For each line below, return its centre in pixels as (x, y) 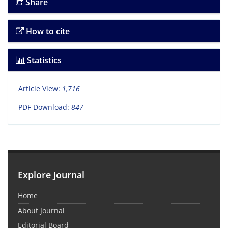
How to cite (47, 31)
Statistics (43, 60)
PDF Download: (45, 107)
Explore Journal (51, 175)
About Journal (41, 211)
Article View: (40, 89)
